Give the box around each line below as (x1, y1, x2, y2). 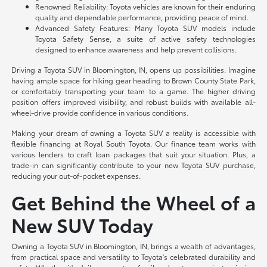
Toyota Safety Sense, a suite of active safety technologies (35, 33, 256, 44)
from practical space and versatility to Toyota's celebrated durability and (11, 252, 256, 262)
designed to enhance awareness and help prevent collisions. (35, 44, 237, 55)
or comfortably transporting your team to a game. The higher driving (11, 86, 256, 97)
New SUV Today (11, 211, 154, 238)
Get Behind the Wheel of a (11, 188, 256, 216)
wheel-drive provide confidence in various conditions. (11, 107, 189, 118)
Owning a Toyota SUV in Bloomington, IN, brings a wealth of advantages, (11, 241, 256, 252)
